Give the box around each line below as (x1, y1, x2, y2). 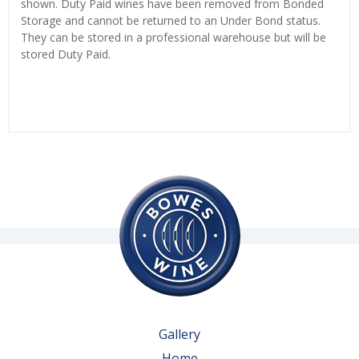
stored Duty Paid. (21, 46, 114, 63)
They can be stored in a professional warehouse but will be (21, 30, 326, 46)
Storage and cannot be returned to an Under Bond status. (21, 13, 321, 29)
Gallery (159, 325, 200, 344)
